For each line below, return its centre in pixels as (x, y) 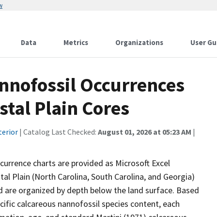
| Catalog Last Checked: (58, 132)
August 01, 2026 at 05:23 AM (145, 132)
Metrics (76, 42)
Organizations (139, 42)
